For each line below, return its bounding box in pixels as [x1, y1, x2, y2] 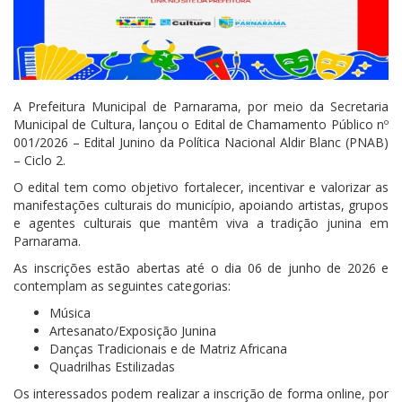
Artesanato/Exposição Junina [49, 322, 216, 340]
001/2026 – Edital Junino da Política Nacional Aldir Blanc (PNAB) [13, 134, 389, 152]
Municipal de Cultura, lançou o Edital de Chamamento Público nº [13, 116, 389, 134]
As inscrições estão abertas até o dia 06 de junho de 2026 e [13, 259, 389, 277]
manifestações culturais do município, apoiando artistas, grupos [13, 197, 389, 214]
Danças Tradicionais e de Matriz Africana [49, 340, 287, 358]
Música [49, 304, 91, 322]
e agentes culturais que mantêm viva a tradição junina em [13, 214, 389, 232]
